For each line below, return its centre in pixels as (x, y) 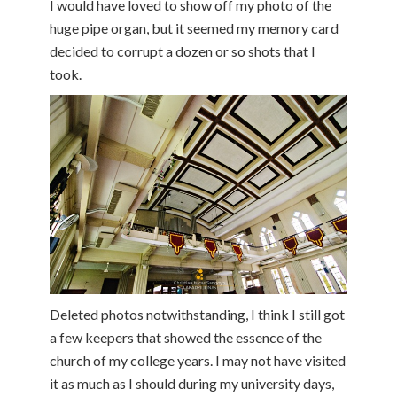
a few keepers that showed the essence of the (186, 338)
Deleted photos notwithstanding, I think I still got (197, 315)
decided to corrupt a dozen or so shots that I (183, 51)
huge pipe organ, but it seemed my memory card (194, 28)
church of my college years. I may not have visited (198, 361)
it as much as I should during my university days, (192, 384)
